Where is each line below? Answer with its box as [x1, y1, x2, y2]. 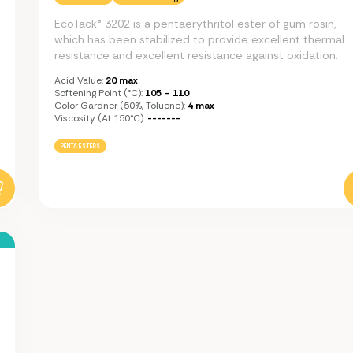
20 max [103, 73, 138, 87]
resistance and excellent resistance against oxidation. [54, 47, 338, 62]
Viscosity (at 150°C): [54, 111, 145, 124]
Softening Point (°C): [54, 86, 143, 99]
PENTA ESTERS [61, 142, 100, 150]
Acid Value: [54, 73, 103, 87]
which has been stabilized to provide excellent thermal [54, 32, 344, 46]
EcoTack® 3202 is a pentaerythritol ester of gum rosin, [54, 16, 336, 31]
